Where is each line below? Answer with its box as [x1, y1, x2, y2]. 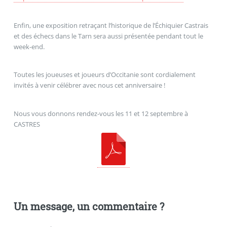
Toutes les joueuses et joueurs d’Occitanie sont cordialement [13, 70, 196, 80]
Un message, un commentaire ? [13, 200, 164, 213]
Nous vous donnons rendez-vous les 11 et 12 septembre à [13, 108, 188, 118]
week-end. [13, 42, 45, 51]
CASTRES [13, 119, 40, 129]
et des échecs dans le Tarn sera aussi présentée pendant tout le [13, 31, 203, 41]
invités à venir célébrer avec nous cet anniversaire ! [13, 81, 165, 90]
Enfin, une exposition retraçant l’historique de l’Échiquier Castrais [13, 20, 208, 30]
